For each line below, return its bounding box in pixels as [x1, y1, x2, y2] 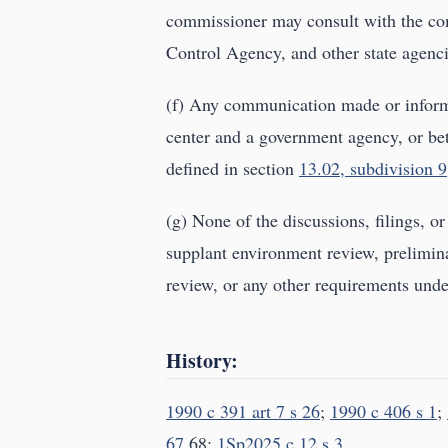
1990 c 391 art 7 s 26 [166, 399, 320, 424]
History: [166, 346, 238, 376]
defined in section [166, 156, 299, 181]
